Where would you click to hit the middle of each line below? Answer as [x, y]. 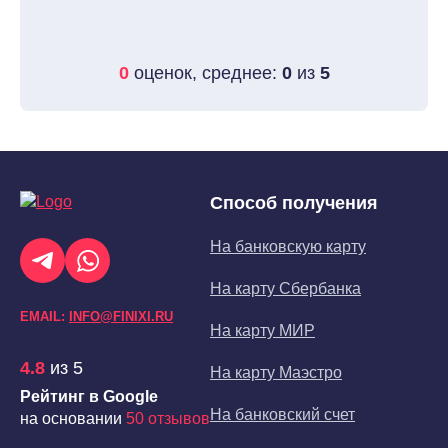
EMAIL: [44, 316]
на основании [73, 418]
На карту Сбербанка [285, 288]
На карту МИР [262, 330]
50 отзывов [168, 418]
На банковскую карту [288, 246]
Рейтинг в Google [89, 396]
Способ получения [294, 203]
